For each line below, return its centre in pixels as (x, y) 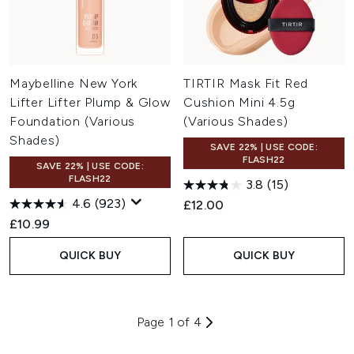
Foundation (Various (73, 121)
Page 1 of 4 (169, 322)
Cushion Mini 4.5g (239, 102)
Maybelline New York (74, 83)
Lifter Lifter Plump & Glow (90, 102)
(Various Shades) (236, 121)
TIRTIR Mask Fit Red (246, 83)
